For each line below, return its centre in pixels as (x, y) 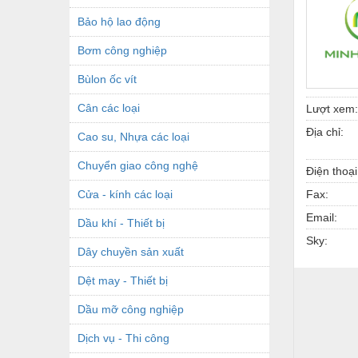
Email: (322, 217)
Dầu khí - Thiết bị (121, 223)
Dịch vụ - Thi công (123, 338)
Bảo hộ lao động (119, 21)
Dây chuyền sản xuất (131, 251)
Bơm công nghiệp (122, 50)
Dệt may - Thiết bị (123, 280)
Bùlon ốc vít (107, 79)
